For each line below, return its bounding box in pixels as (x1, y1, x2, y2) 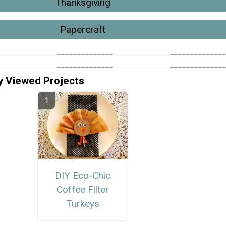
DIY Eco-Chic (54, 169, 110, 182)
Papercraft (60, 23, 105, 35)
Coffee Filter (56, 184, 109, 196)
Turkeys (66, 198, 99, 210)
